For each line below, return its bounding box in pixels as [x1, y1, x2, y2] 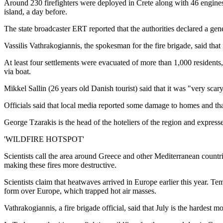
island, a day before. [4, 7, 67, 16]
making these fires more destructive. [4, 160, 116, 169]
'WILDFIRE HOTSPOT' [4, 134, 84, 143]
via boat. [4, 67, 31, 76]
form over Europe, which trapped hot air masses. [4, 186, 156, 195]
